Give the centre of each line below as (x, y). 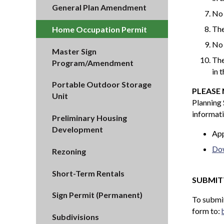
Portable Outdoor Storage (102, 84)
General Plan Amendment (99, 7)
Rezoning (69, 151)
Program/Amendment (93, 62)
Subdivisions (75, 217)
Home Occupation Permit (99, 29)
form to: (207, 210)
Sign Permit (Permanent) (97, 195)
